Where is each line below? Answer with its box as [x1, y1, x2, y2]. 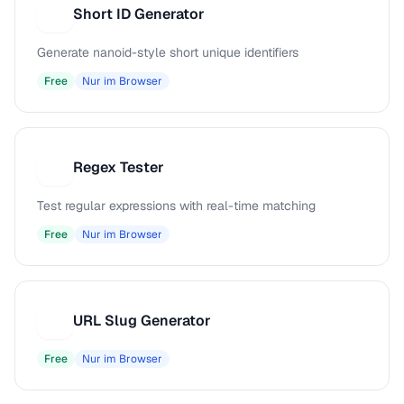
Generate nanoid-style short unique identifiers [37, 44, 298, 60]
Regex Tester [73, 158, 164, 177]
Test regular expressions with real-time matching [37, 197, 316, 214]
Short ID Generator [73, 5, 205, 23]
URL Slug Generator [73, 311, 211, 330]
